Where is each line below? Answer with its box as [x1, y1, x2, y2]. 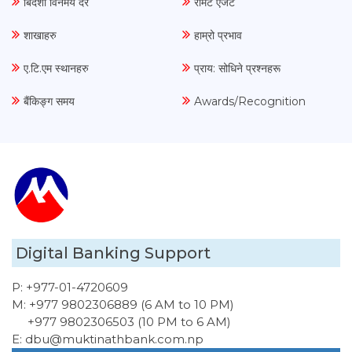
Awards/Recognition [193, 94, 306, 109]
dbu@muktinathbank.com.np [22, 332, 203, 347]
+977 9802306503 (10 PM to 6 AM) [27, 314, 231, 330]
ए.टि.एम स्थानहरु [24, 61, 89, 76]
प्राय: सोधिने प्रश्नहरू [193, 61, 280, 76]
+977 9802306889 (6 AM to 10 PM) [26, 297, 234, 313]
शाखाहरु [24, 28, 57, 43]
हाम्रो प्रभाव [193, 28, 242, 43]
